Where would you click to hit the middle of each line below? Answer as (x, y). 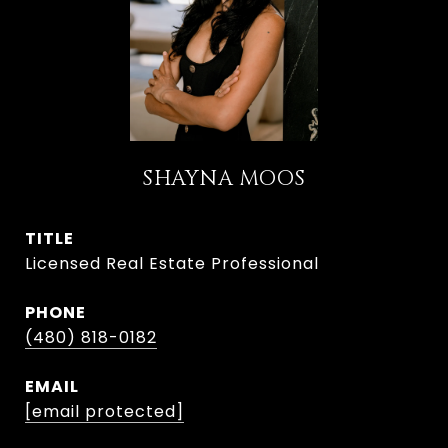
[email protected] (104, 411)
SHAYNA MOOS (224, 179)
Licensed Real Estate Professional (172, 263)
